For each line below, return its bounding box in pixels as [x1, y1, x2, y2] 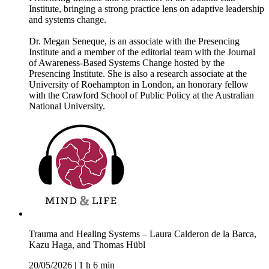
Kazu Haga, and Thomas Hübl [29, 240, 145, 250]
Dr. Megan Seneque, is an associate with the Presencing [29, 36, 240, 47]
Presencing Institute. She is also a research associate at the [29, 68, 247, 79]
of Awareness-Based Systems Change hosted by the [29, 58, 225, 68]
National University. [29, 101, 105, 112]
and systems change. [29, 14, 109, 25]
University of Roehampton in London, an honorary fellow [29, 79, 249, 90]
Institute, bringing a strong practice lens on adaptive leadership [29, 4, 264, 14]
